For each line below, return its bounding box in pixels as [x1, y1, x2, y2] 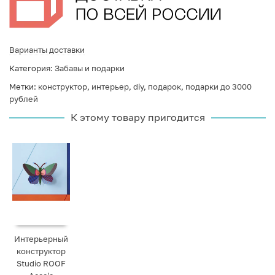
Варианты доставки [9, 45, 85, 55]
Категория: [9, 63, 55, 74]
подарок [148, 82, 181, 92]
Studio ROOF [17, 258, 66, 269]
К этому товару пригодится [70, 111, 205, 124]
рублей [9, 94, 38, 104]
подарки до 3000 [185, 82, 252, 92]
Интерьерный [14, 234, 69, 244]
